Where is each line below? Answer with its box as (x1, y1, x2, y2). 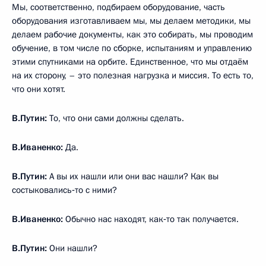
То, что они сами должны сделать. (49, 112, 184, 124)
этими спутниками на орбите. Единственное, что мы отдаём (12, 55, 248, 68)
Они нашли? (49, 242, 97, 254)
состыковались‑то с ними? (12, 183, 117, 196)
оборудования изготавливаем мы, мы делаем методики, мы (12, 14, 251, 27)
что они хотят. (12, 83, 65, 95)
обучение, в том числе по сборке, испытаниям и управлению (12, 42, 252, 54)
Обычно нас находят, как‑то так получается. (65, 213, 239, 225)
